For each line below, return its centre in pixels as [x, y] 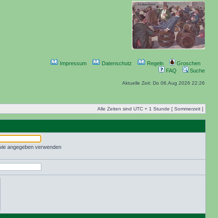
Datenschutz [116, 63]
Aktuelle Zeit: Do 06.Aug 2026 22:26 [163, 83]
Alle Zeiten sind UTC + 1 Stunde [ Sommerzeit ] [150, 109]
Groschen [188, 63]
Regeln [154, 63]
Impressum [73, 63]
